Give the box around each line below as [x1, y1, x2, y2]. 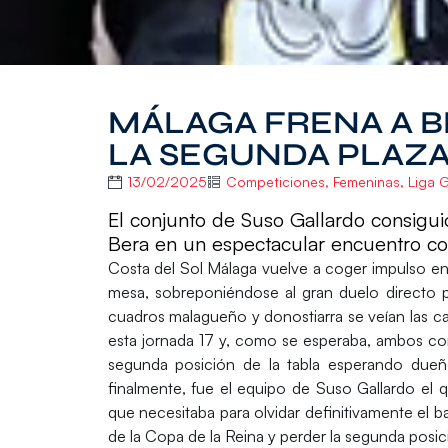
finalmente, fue [107, 377, 220, 398]
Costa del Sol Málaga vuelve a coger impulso [107, 257, 426, 278]
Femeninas [332, 173, 400, 191]
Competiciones [225, 173, 325, 191]
